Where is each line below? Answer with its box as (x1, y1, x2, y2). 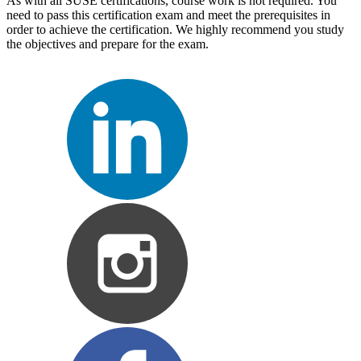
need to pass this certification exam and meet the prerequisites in (6, 8, 330, 23)
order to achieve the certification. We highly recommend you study (6, 23, 344, 37)
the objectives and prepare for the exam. (6, 37, 209, 52)
